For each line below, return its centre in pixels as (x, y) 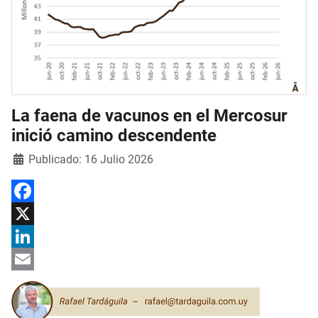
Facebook (33, 213)
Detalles (29, 157)
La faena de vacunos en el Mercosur (149, 115)
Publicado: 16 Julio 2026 (91, 159)
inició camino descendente (114, 135)
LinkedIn (30, 259)
